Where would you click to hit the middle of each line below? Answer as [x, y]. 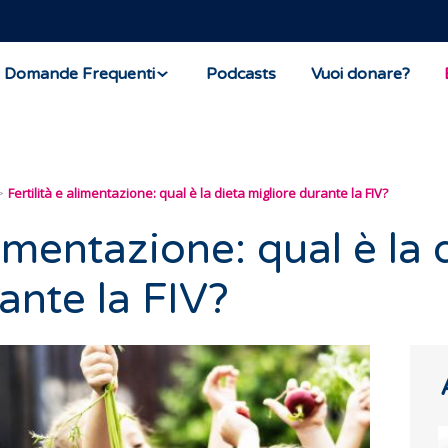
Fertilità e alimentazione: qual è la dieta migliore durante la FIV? [198, 193]
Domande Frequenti [80, 73]
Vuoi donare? [360, 73]
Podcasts [240, 73]
